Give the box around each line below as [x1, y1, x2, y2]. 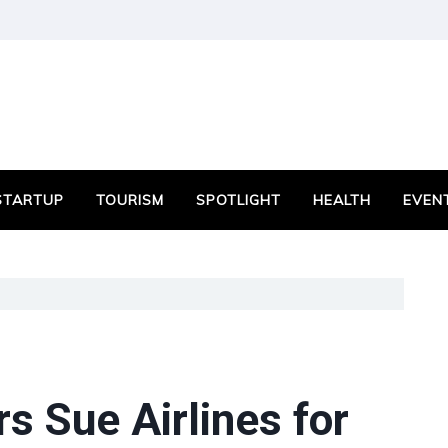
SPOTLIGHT [196, 191, 281, 209]
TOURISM [96, 191, 164, 209]
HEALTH [313, 191, 371, 209]
